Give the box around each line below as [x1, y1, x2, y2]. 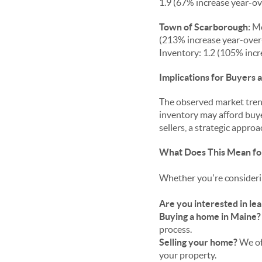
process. [159, 224, 192, 235]
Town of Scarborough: [159, 22, 250, 32]
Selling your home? [159, 237, 239, 247]
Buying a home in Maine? [159, 211, 261, 222]
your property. [159, 250, 216, 260]
